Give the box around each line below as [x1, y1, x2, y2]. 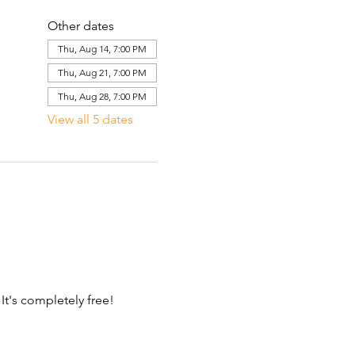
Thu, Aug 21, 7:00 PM [57, 67, 147, 78]
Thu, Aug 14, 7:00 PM [57, 43, 147, 55]
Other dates [47, 18, 114, 33]
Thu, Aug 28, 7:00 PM [57, 90, 147, 102]
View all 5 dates [47, 112, 133, 127]
